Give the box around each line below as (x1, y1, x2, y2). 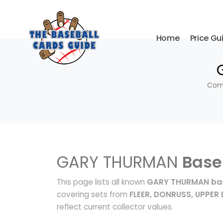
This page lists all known (57, 177, 147, 187)
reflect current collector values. (57, 202, 173, 212)
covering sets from (57, 189, 129, 200)
